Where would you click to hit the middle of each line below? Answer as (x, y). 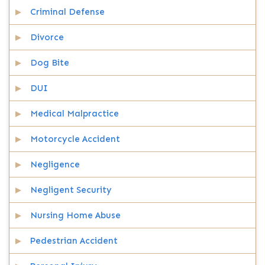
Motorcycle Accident (75, 139)
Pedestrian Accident (74, 241)
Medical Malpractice (75, 114)
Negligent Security (71, 190)
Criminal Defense (67, 12)
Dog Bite (50, 63)
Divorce (47, 37)
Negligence (55, 164)
